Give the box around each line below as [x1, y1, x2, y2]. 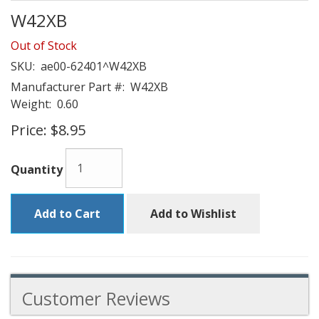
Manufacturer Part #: [11, 79, 125, 95]
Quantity [11, 162, 63, 178]
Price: [11, 120, 47, 140]
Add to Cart [34, 206, 100, 221]
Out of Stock [11, 38, 77, 53]
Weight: [11, 96, 51, 112]
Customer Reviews [21, 286, 170, 310]
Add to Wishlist [150, 206, 236, 221]
